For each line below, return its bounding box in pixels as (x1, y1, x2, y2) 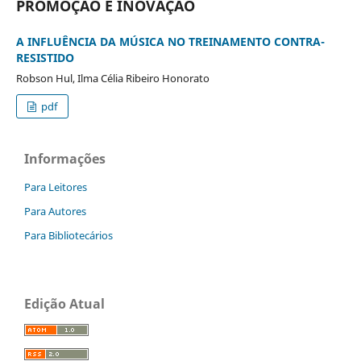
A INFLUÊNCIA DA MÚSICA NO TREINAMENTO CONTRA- (15, 33, 325, 49)
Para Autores (24, 203, 86, 218)
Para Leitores (24, 179, 87, 194)
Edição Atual (24, 294, 105, 313)
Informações (24, 149, 106, 168)
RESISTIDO (15, 49, 74, 65)
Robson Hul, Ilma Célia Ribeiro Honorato (15, 70, 210, 85)
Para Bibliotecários (24, 227, 113, 243)
